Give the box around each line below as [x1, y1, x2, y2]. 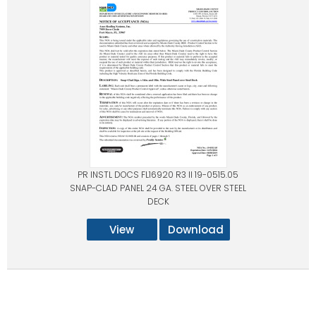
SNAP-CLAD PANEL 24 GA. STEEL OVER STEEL [70, 182, 246, 195]
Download [167, 222, 224, 238]
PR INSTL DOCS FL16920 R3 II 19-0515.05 [78, 169, 238, 181]
